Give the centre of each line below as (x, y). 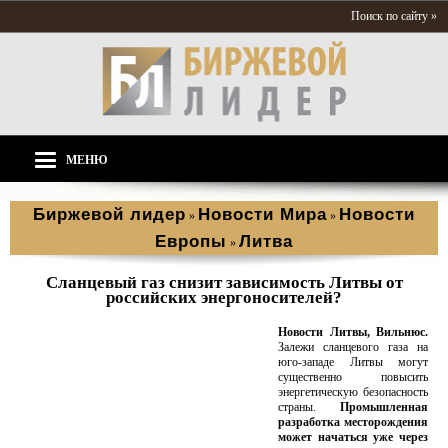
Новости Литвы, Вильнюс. (353, 332)
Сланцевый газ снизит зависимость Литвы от (224, 282)
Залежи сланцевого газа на (353, 347)
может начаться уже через (353, 437)
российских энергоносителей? (224, 297)
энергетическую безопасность (353, 392)
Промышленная (384, 407)
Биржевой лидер (109, 214)
